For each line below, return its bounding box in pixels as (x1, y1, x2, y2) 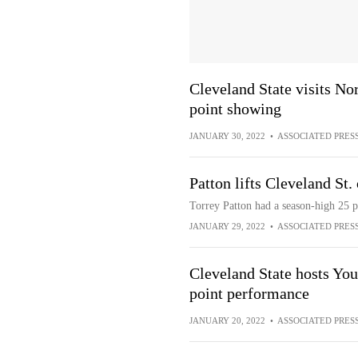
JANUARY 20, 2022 (189, 316, 265, 325)
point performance (189, 284, 309, 302)
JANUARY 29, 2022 (189, 221, 265, 231)
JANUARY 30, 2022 (189, 131, 265, 141)
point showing (189, 100, 281, 117)
